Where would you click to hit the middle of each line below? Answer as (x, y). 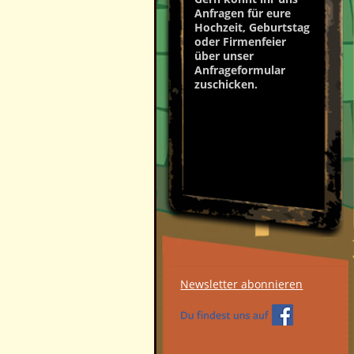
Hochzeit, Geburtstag (252, 27)
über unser (224, 56)
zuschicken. (226, 84)
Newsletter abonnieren (242, 284)
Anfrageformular (239, 70)
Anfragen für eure (242, 13)
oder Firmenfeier (240, 41)
